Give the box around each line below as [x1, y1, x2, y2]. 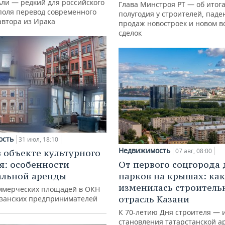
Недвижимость [119, 145, 170, 155]
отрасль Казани [119, 193, 189, 205]
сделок [119, 28, 142, 38]
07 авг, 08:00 [175, 146, 212, 155]
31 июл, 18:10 [19, 135, 58, 144]
